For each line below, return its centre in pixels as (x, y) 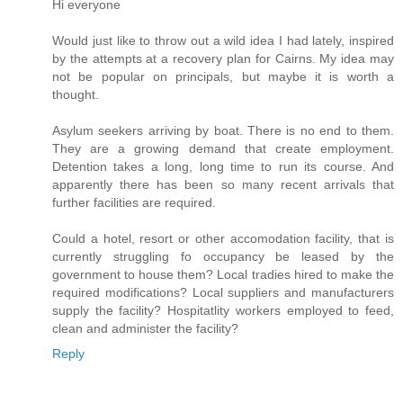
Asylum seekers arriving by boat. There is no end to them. (223, 131)
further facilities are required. (134, 203)
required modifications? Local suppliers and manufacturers (223, 293)
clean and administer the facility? (145, 329)
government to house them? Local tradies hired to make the (223, 275)
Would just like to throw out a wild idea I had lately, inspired (223, 41)
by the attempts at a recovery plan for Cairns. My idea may (223, 59)
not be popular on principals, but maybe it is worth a (223, 77)
